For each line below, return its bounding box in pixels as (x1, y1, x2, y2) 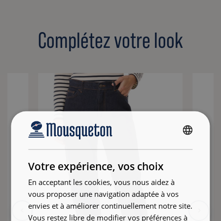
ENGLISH (180, 154, 203, 162)
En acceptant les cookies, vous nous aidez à (28, 177, 175, 187)
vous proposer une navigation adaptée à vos (28, 188, 179, 199)
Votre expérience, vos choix (28, 159, 164, 173)
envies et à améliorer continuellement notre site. (28, 200, 193, 211)
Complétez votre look (38, 28, 183, 53)
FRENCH (180, 138, 201, 146)
